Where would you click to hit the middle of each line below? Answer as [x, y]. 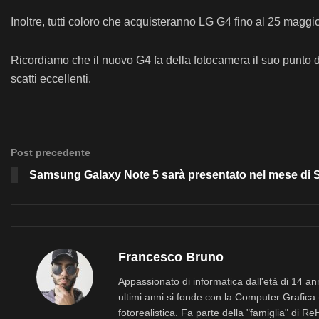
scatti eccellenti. [51, 79]
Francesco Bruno [171, 257]
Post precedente [51, 152]
